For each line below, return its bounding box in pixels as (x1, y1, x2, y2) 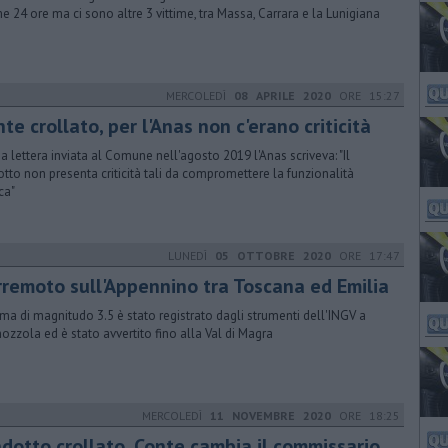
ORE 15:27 (331, 88, 400, 103)
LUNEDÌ (168, 248, 215, 263)
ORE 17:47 (331, 248, 400, 263)
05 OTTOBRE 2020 (215, 248, 331, 263)
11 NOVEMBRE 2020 (210, 408, 331, 423)
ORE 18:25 (331, 408, 400, 423)
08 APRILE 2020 (234, 88, 331, 103)
